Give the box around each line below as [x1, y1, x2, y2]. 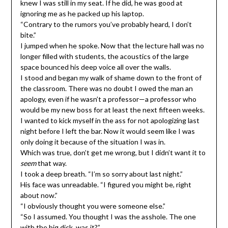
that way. [36, 159, 67, 168]
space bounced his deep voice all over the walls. [20, 63, 171, 72]
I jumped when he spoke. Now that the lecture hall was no [20, 41, 204, 50]
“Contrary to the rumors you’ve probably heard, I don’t [20, 20, 192, 29]
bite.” [20, 31, 36, 40]
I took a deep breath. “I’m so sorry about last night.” [20, 169, 183, 179]
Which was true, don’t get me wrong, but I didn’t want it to [20, 148, 206, 157]
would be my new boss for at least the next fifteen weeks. [20, 105, 205, 115]
